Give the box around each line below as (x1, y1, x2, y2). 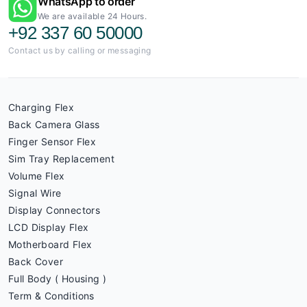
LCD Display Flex (8, 221, 89, 233)
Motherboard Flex (8, 238, 93, 250)
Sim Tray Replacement (8, 153, 114, 164)
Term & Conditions (8, 290, 95, 302)
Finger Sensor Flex (8, 136, 97, 147)
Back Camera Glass (8, 119, 100, 130)
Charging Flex (8, 101, 75, 113)
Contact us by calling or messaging (8, 45, 151, 56)
